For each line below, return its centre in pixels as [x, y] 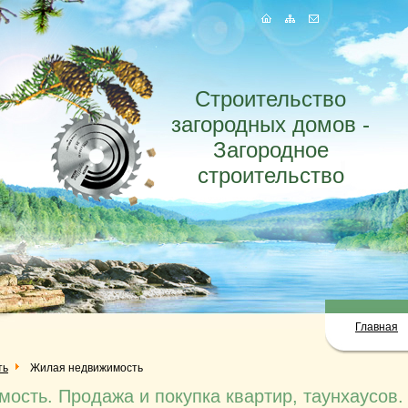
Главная [377, 327]
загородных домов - [270, 124]
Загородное [270, 150]
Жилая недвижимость [87, 368]
